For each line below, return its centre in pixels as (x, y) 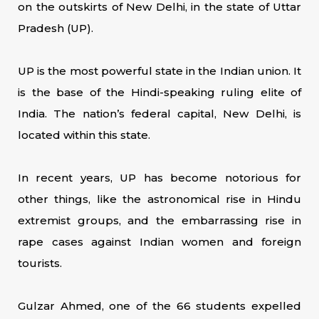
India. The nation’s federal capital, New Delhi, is (159, 114)
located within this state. (84, 135)
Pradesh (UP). (56, 28)
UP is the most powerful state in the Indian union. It (159, 71)
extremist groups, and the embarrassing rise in (159, 220)
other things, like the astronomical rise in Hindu (159, 199)
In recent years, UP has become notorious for (159, 178)
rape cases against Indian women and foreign (159, 242)
